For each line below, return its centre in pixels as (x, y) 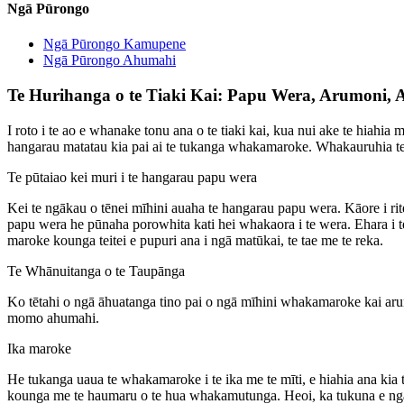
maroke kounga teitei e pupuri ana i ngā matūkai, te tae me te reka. (195, 240)
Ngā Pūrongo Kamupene (115, 44)
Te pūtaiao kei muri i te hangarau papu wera (132, 177)
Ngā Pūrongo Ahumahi (110, 60)
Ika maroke (39, 348)
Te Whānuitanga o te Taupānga (96, 271)
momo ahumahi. (53, 317)
